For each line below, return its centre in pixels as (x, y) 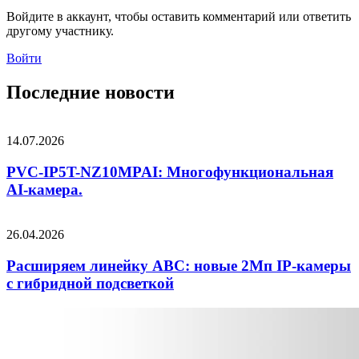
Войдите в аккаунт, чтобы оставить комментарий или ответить (179, 17)
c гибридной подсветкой (90, 284)
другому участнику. (60, 31)
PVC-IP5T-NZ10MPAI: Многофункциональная (170, 171)
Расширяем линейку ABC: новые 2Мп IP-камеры (179, 266)
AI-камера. (44, 189)
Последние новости (91, 92)
